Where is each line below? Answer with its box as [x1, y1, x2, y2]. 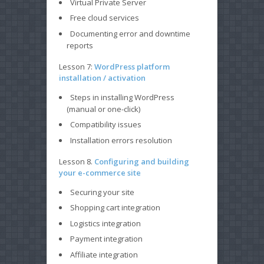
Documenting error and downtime [70, 28, 190, 39]
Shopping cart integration [70, 202, 160, 213]
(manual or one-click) [67, 103, 140, 114]
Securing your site [70, 186, 134, 197]
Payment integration [70, 233, 143, 245]
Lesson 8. [59, 156, 94, 167]
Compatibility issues [70, 119, 141, 130]
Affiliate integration [70, 249, 138, 260]
